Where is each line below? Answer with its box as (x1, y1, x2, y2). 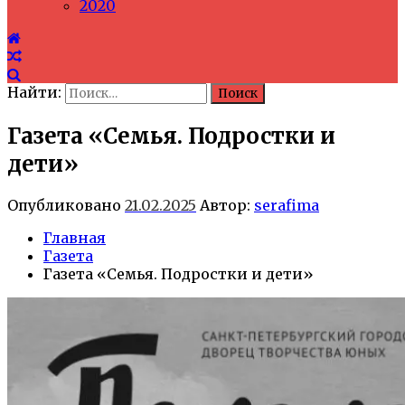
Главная (43, 228, 106, 247)
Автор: (196, 195, 254, 214)
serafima (254, 195, 319, 214)
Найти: (7, 83, 61, 101)
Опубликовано (7, 195, 125, 214)
